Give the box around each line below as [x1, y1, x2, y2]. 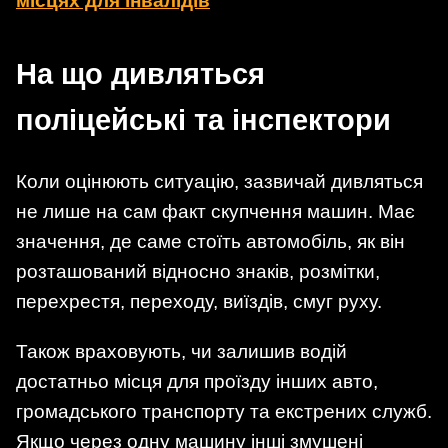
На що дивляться [16, 58, 265, 91]
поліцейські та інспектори [16, 104, 391, 137]
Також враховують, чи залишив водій [16, 340, 347, 362]
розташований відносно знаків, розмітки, [16, 261, 380, 283]
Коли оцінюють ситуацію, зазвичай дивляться [16, 171, 423, 193]
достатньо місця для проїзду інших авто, [16, 370, 378, 392]
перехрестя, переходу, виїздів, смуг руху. [16, 291, 382, 313]
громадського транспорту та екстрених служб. [16, 400, 432, 422]
